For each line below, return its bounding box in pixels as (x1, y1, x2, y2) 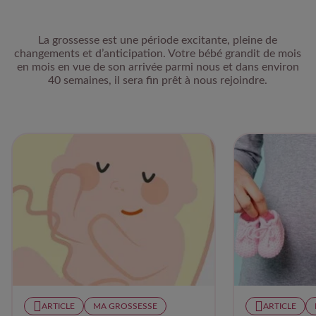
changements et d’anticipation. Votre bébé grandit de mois (14, 47, 302, 59)
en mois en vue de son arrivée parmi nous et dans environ (16, 61, 299, 73)
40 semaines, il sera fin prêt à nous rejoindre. (48, 74, 268, 86)
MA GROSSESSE (93, 301, 157, 310)
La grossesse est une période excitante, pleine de (38, 34, 278, 46)
